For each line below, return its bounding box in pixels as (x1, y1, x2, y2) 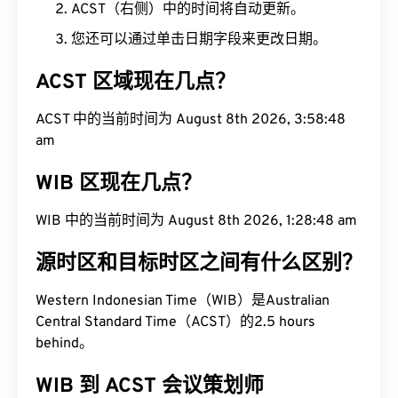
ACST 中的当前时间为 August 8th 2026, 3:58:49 (36, 111, 346, 129)
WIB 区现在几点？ (36, 171, 202, 197)
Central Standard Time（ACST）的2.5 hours (36, 314, 315, 331)
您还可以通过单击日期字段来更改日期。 (71, 31, 327, 49)
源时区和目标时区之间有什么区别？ (36, 251, 362, 277)
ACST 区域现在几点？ (36, 70, 235, 96)
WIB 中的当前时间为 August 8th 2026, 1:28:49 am (36, 212, 357, 230)
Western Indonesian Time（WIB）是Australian (36, 292, 330, 310)
